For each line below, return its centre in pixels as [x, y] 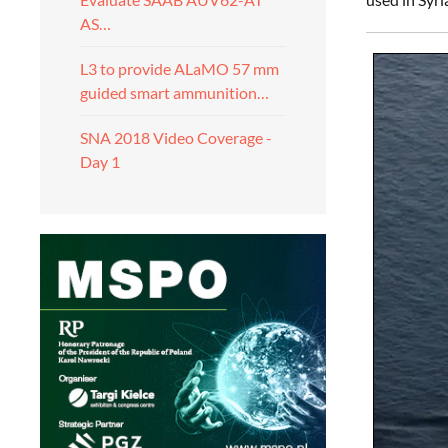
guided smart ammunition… [174, 92]
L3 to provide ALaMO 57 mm [179, 68]
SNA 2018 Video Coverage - [176, 137]
